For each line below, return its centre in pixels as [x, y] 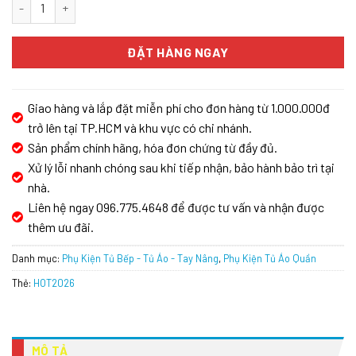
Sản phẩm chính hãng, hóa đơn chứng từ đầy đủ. [153, 147]
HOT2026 [54, 282]
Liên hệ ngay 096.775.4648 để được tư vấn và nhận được [176, 207]
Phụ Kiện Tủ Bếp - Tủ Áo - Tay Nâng [140, 258]
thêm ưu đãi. [61, 226]
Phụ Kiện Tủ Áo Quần [270, 258]
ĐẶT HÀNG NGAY [178, 52]
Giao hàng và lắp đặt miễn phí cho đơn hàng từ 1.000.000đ [179, 107]
